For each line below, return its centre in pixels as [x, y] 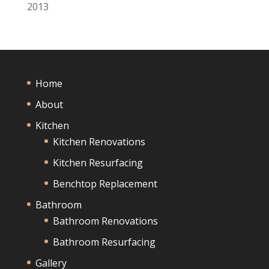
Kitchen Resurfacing [98, 162]
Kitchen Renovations [99, 141]
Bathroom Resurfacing [104, 242]
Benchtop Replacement [105, 183]
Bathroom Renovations [105, 221]
